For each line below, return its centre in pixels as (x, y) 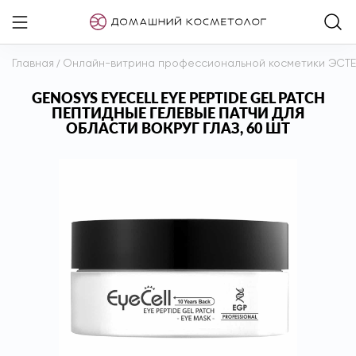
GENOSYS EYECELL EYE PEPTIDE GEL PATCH (178, 98)
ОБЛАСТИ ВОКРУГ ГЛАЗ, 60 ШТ (178, 128)
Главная (33, 64)
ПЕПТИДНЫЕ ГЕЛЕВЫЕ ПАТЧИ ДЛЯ (178, 113)
